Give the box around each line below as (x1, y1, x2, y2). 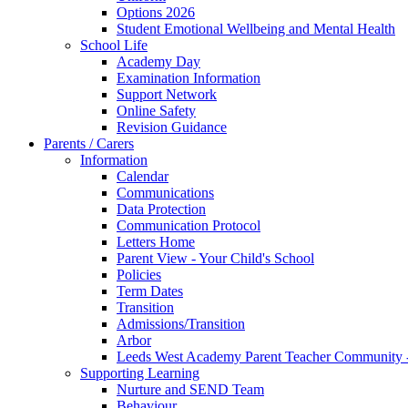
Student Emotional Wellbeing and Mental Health (117, 21, 395, 37)
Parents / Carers (44, 136, 134, 152)
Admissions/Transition (117, 316, 245, 332)
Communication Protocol (117, 218, 260, 234)
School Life (80, 37, 148, 54)
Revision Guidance (117, 119, 227, 136)
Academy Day (117, 54, 200, 70)
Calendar (117, 168, 168, 185)
